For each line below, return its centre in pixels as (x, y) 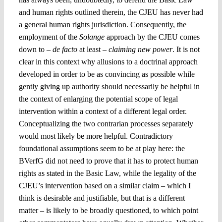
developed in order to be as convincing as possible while (107, 74)
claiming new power (140, 50)
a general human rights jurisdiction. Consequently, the (102, 25)
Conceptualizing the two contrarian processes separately (106, 124)
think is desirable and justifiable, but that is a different (102, 198)
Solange (92, 37)
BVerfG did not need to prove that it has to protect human (108, 161)
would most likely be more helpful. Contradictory (96, 136)
